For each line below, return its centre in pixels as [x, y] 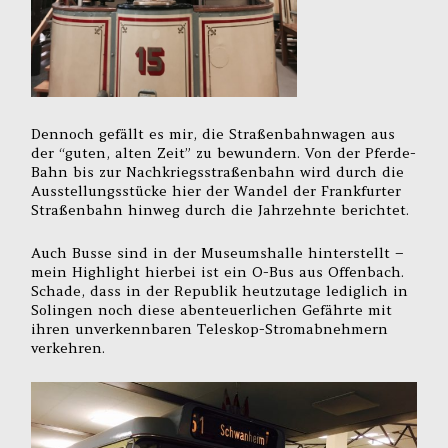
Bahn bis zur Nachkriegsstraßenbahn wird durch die [218, 172]
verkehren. [68, 348]
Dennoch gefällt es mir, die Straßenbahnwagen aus [213, 134]
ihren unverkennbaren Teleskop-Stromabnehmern [210, 329]
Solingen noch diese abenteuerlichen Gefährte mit [212, 310]
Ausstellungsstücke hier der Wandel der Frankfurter [216, 191]
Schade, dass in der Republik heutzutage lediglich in [220, 291]
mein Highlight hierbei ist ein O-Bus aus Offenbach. [218, 272]
